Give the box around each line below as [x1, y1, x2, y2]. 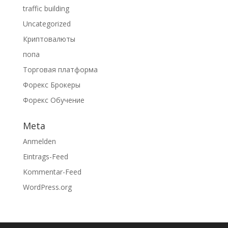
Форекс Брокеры [22, 80, 80, 90]
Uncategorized [22, 19, 71, 29]
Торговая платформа [22, 65, 98, 75]
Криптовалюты [22, 34, 75, 44]
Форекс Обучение [22, 95, 84, 105]
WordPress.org [22, 182, 72, 192]
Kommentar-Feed [22, 167, 81, 177]
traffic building [22, 4, 69, 14]
